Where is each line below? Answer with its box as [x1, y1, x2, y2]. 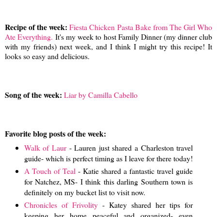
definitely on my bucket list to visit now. [24, 186, 145, 197]
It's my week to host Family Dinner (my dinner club [53, 31, 213, 42]
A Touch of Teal [24, 165, 76, 176]
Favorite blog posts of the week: [5, 127, 106, 139]
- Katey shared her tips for [97, 199, 193, 210]
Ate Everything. [5, 31, 53, 42]
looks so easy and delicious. [5, 50, 90, 61]
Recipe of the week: [5, 21, 68, 32]
